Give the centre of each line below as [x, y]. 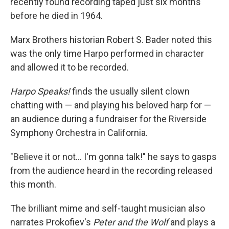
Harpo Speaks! [41, 91]
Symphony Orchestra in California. [79, 132]
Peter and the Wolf [131, 222]
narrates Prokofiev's [52, 222]
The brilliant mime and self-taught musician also [108, 208]
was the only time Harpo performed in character [107, 53]
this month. [33, 184]
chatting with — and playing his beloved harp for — [111, 105]
